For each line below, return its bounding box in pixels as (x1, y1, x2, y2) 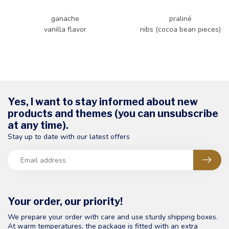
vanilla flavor (44, 25, 86, 34)
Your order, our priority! (8, 195, 123, 208)
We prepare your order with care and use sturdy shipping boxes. (8, 212, 218, 222)
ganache (51, 14, 79, 24)
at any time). (8, 119, 68, 131)
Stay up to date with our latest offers (8, 132, 130, 142)
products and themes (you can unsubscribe (8, 107, 218, 120)
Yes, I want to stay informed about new (8, 96, 198, 108)
